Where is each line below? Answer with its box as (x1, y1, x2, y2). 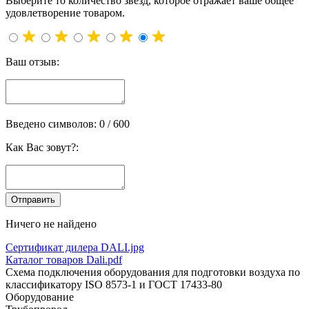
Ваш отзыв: (6, 56, 59, 68)
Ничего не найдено (6, 218, 97, 230)
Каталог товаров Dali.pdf (6, 254, 122, 266)
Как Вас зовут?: (6, 141, 79, 154)
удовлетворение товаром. (6, 7, 125, 19)
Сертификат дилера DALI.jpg (6, 241, 144, 254)
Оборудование (6, 291, 74, 303)
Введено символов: (6, 118, 99, 130)
